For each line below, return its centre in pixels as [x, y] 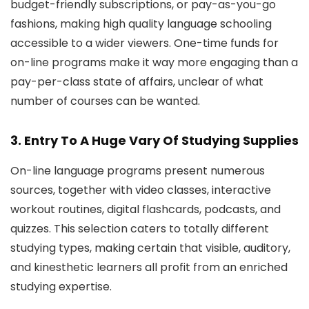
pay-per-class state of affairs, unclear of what [137, 82]
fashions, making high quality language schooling [141, 24]
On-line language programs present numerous [138, 171]
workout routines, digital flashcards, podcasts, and [146, 209]
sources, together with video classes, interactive [141, 190]
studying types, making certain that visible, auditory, [150, 248]
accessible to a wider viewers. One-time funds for [144, 43]
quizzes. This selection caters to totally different [140, 229]
